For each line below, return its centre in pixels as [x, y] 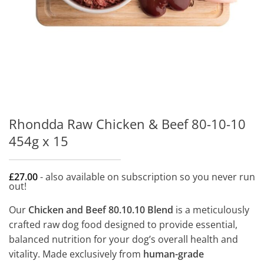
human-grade [174, 254]
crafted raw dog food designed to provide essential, [123, 224]
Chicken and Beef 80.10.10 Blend [101, 209]
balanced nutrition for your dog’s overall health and [123, 239]
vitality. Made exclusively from [76, 254]
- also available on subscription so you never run [146, 176]
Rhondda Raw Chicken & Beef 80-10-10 [127, 124]
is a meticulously [211, 209]
